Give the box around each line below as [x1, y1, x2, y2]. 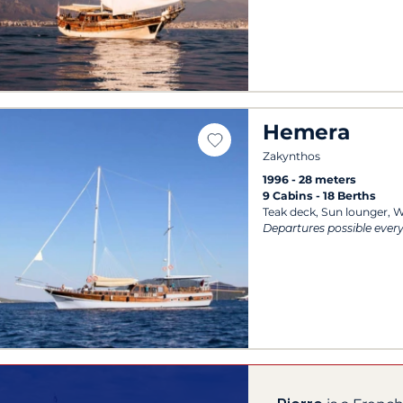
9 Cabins [263, 188, 317, 202]
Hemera [263, 118, 351, 145]
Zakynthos [263, 148, 321, 163]
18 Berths [323, 188, 377, 202]
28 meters [299, 172, 357, 186]
